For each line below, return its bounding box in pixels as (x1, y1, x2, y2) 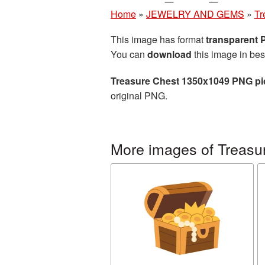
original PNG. (111, 89, 167, 102)
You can (111, 47, 147, 61)
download (147, 47, 192, 61)
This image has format (111, 33, 206, 46)
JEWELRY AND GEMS (146, 7, 244, 21)
